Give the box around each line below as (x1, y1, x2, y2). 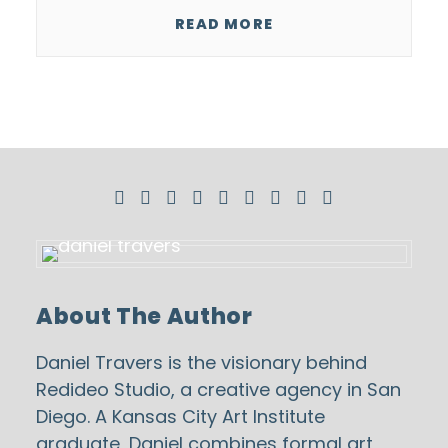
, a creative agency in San (171, 377, 401, 402)
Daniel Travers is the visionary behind (36, 350, 367, 375)
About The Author (36, 301, 253, 332)
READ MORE (175, 13, 273, 34)
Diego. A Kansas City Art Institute (36, 404, 325, 429)
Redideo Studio (36, 377, 171, 402)
